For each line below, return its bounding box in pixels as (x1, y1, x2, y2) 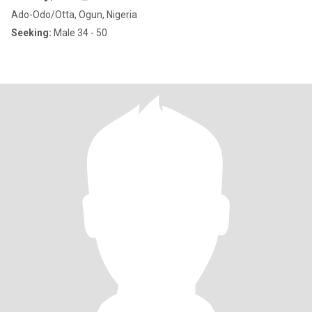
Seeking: (11, 27, 52, 38)
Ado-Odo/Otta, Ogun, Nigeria (11, 9, 137, 20)
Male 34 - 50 (52, 27, 107, 38)
